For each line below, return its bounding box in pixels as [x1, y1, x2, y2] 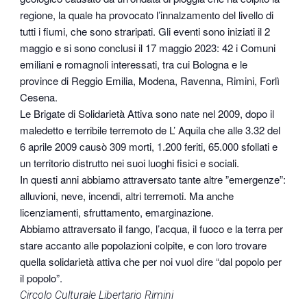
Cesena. [20, 90, 58, 105]
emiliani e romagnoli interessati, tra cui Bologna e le [20, 57, 248, 72]
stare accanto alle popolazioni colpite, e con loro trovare [20, 238, 267, 253]
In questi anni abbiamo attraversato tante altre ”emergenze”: [20, 172, 286, 187]
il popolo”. [20, 271, 63, 286]
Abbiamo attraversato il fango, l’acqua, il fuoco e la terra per [20, 221, 284, 236]
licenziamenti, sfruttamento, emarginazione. [20, 205, 214, 220]
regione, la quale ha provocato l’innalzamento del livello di [20, 8, 274, 23]
